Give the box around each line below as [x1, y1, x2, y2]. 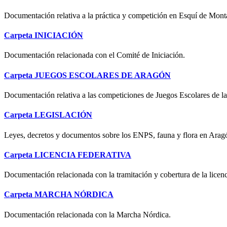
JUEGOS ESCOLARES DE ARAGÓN [34, 70, 171, 80]
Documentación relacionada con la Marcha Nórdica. [4, 210, 171, 219]
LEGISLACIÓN [34, 110, 92, 120]
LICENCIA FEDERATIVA [34, 150, 131, 159]
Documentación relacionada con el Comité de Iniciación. [4, 51, 185, 60]
